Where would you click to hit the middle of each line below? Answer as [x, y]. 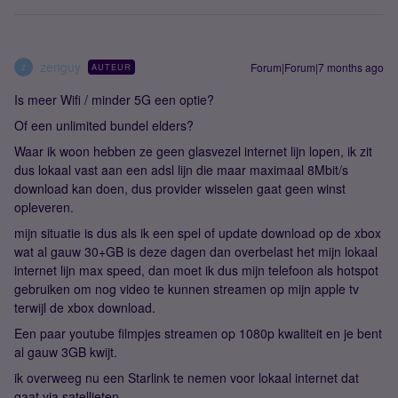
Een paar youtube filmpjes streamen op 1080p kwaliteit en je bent [198, 333]
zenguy [60, 67]
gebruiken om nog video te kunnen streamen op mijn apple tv [187, 289]
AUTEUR [111, 67]
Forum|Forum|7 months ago [317, 67]
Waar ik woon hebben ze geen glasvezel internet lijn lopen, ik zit [193, 151]
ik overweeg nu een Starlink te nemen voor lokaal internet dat [187, 378]
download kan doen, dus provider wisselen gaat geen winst [180, 188]
